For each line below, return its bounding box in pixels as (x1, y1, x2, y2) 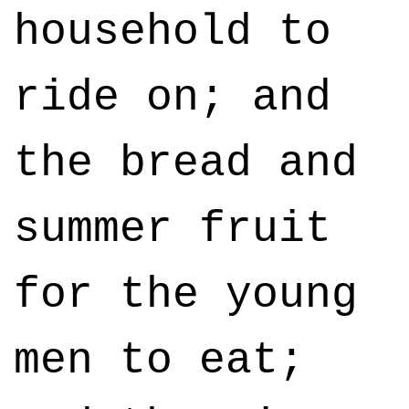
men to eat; (14, 336, 305, 385)
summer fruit (14, 204, 331, 254)
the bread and (14, 139, 358, 188)
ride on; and (14, 73, 331, 122)
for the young (14, 270, 358, 320)
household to (14, 7, 331, 57)
